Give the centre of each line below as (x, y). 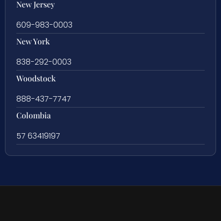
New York (33, 41)
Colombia (34, 115)
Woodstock (36, 78)
